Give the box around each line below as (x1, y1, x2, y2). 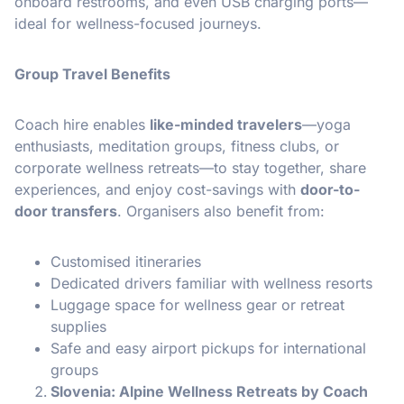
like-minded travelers (150, 115, 302, 133)
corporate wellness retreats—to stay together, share (14, 158, 366, 177)
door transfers (14, 201, 117, 220)
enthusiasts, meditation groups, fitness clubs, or (14, 136, 339, 155)
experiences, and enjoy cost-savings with (14, 179, 300, 198)
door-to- (300, 179, 360, 198)
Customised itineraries (50, 252, 201, 271)
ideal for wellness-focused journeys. (14, 14, 262, 32)
